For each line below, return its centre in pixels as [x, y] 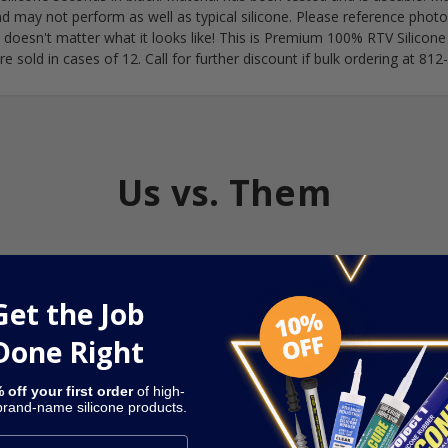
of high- [158, 391]
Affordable [85, 434]
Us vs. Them [224, 192]
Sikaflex [207, 358]
